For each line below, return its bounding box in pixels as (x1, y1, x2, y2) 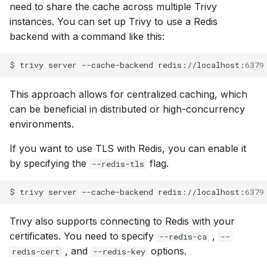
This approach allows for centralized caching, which (10, 88, 247, 100)
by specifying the (10, 157, 89, 169)
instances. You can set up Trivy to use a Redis (10, 15, 218, 27)
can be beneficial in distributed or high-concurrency (10, 103, 245, 115)
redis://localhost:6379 (158, 187, 264, 198)
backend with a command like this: (10, 30, 164, 42)
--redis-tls (92, 158, 144, 169)
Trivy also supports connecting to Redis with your (10, 215, 235, 227)
